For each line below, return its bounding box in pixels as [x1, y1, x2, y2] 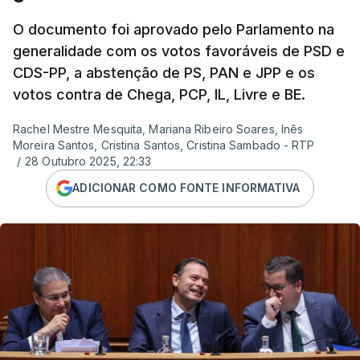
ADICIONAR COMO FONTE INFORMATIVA [72, 181, 301, 195]
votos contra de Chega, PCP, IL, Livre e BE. [13, 85, 305, 103]
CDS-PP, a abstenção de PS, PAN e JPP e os [13, 63, 315, 81]
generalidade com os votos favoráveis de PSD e [13, 42, 345, 59]
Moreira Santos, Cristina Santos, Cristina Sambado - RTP [13, 137, 315, 152]
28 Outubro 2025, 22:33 [25, 153, 152, 168]
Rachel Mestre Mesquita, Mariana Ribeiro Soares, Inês [13, 121, 304, 136]
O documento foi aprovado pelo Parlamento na [13, 20, 334, 38]
